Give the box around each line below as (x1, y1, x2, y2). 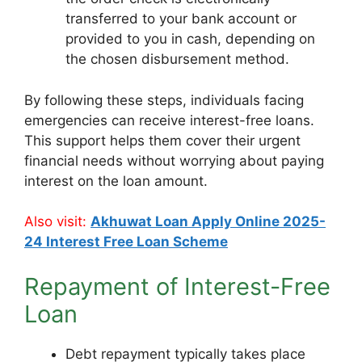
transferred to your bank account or (65, 11, 297, 27)
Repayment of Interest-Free (24, 271, 330, 301)
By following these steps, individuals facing (24, 91, 304, 108)
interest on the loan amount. (24, 172, 208, 189)
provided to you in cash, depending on (65, 31, 315, 47)
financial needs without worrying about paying (24, 152, 324, 169)
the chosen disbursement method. (65, 51, 289, 67)
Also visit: (24, 213, 90, 229)
